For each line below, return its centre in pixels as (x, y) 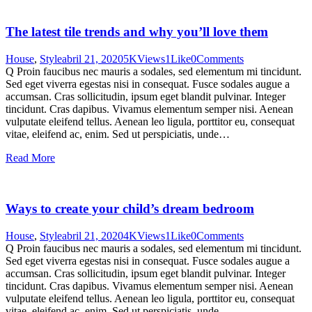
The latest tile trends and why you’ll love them (137, 32)
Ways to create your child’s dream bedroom (130, 208)
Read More (30, 158)
